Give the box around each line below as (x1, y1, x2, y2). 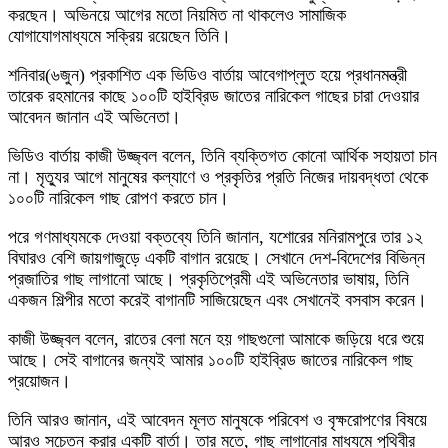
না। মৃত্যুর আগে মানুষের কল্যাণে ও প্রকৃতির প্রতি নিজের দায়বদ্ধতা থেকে (8, 167, 428, 188)
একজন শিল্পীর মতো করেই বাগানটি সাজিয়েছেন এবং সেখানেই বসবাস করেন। (8, 290, 427, 311)
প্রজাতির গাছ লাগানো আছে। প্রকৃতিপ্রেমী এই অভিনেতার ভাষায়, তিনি (8, 269, 409, 290)
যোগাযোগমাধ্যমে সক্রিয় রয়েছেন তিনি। (8, 26, 231, 47)
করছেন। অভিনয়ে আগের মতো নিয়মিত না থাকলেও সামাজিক (8, 5, 346, 26)
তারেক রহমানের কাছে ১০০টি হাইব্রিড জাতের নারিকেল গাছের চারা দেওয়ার (8, 86, 419, 107)
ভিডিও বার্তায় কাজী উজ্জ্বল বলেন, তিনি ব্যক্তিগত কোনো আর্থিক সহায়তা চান (8, 146, 437, 167)
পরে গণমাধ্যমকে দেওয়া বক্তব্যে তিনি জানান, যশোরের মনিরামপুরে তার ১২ (8, 227, 423, 248)
